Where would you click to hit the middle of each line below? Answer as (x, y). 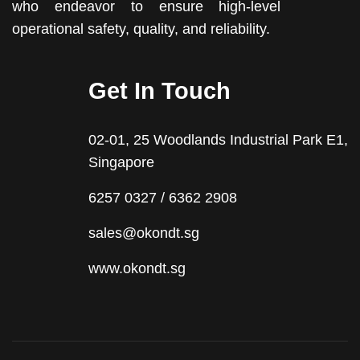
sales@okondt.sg (144, 233)
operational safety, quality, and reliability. (141, 29)
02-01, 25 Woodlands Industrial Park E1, (218, 140)
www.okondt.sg (137, 269)
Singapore (121, 163)
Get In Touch (160, 91)
